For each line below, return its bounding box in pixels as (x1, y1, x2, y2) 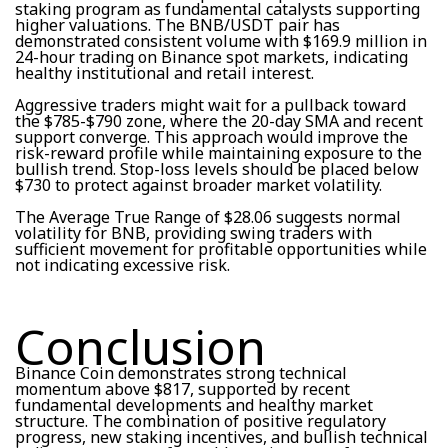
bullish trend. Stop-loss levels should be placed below (15, 157, 419, 180)
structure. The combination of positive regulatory (15, 409, 386, 432)
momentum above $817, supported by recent (15, 377, 350, 400)
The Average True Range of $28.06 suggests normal (15, 205, 401, 228)
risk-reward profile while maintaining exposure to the (15, 141, 422, 164)
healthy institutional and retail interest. (15, 61, 314, 84)
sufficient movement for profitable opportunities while (15, 237, 427, 260)
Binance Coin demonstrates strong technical (15, 361, 347, 384)
